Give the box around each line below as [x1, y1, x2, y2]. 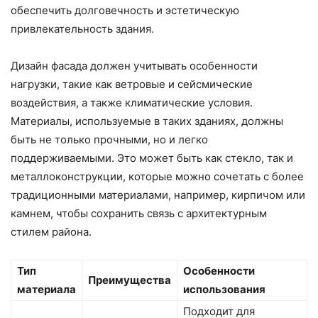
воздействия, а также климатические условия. [11, 95, 253, 109]
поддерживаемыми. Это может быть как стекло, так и [11, 150, 293, 165]
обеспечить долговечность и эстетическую [11, 3, 239, 17]
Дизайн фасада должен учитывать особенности [11, 58, 258, 72]
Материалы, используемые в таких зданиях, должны [11, 114, 283, 128]
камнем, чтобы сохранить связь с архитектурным [11, 206, 267, 220]
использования [183, 282, 265, 296]
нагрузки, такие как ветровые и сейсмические [11, 77, 253, 91]
